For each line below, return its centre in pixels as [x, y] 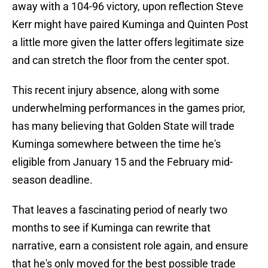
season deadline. [52, 180]
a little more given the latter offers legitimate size [128, 42]
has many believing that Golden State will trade [123, 126]
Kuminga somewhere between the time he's [116, 144]
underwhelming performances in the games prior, [129, 108]
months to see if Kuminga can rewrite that [111, 228]
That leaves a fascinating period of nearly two [120, 210]
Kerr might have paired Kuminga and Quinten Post [130, 25]
